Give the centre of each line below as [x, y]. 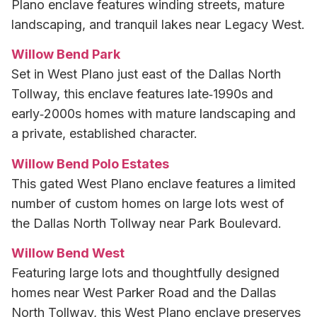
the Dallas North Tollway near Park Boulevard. [146, 223]
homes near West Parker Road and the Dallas [144, 292]
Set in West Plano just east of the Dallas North [146, 74]
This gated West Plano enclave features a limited [154, 183]
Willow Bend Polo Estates [90, 163]
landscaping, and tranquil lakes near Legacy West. [158, 24]
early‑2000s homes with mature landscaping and [154, 114]
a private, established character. [104, 134]
